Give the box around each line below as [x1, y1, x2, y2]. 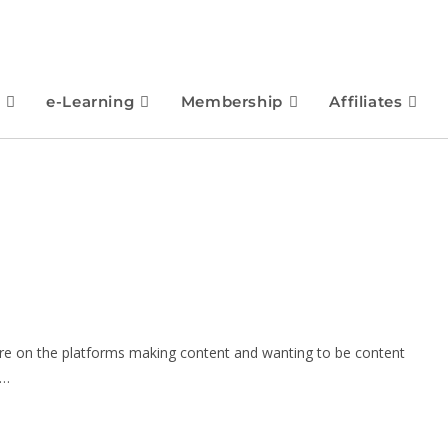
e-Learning [46, 92, 135, 111]
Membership [180, 92, 283, 111]
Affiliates [329, 92, 403, 111]
